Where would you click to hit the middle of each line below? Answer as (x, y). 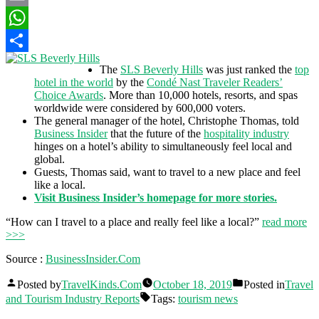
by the (130, 82)
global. (49, 159)
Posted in (264, 284)
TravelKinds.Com (101, 284)
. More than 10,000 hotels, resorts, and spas (200, 95)
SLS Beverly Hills (162, 69)
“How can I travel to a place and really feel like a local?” (134, 221)
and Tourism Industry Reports (73, 298)
